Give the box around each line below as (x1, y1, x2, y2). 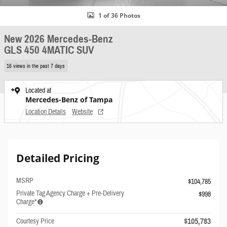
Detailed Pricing (16, 150, 99, 165)
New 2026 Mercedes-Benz (4, 32, 113, 46)
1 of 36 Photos (98, 11, 140, 20)
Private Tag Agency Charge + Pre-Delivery (16, 188, 124, 198)
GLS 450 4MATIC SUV (4, 44, 94, 57)
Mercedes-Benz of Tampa (25, 94, 112, 104)
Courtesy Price (16, 216, 54, 226)
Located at (25, 86, 51, 95)
